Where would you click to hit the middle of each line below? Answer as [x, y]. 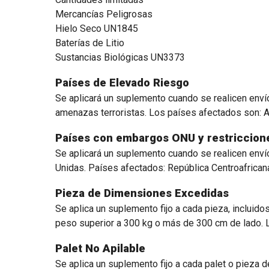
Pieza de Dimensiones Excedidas [142, 193]
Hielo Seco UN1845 [96, 29]
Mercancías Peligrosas [104, 14]
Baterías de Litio [89, 43]
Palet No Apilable [100, 249]
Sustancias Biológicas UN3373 [120, 57]
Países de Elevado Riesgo [122, 83]
